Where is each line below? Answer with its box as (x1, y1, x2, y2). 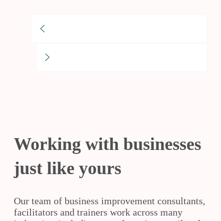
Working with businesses (14, 134, 201, 154)
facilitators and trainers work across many (14, 206, 183, 218)
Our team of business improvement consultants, (14, 195, 205, 206)
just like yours (14, 158, 121, 178)
